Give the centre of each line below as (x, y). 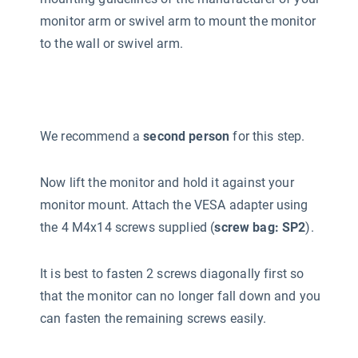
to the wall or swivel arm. (111, 43)
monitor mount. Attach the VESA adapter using (174, 205)
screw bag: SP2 (260, 227)
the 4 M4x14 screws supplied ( (127, 227)
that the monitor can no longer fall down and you (181, 296)
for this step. (267, 136)
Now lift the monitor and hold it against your (167, 182)
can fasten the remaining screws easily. (153, 318)
